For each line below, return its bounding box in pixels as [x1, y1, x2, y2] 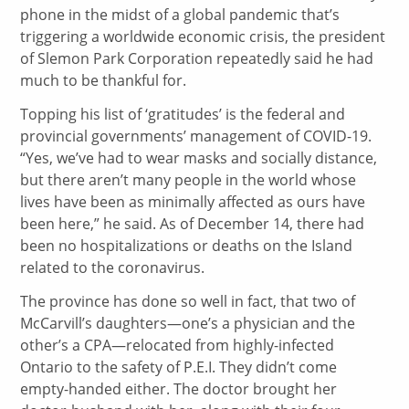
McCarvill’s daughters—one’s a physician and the [20, 312, 356, 333]
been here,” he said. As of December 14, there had [20, 213, 365, 234]
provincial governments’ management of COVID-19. [20, 125, 372, 146]
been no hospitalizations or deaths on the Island [20, 235, 353, 256]
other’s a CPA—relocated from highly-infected [20, 334, 335, 355]
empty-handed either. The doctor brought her [20, 378, 338, 399]
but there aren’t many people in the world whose [20, 169, 357, 190]
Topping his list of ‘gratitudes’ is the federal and [20, 103, 346, 124]
